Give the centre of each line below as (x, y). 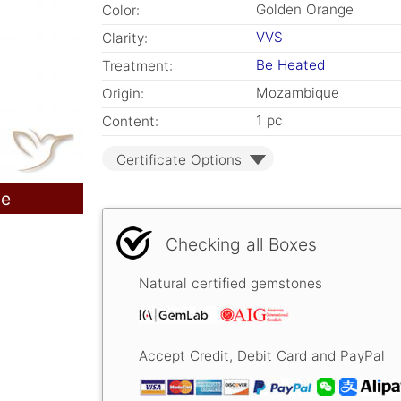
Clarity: (125, 38)
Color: (121, 10)
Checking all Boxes (241, 244)
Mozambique (298, 93)
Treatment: (137, 66)
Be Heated (290, 65)
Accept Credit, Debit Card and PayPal (262, 356)
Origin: (123, 94)
